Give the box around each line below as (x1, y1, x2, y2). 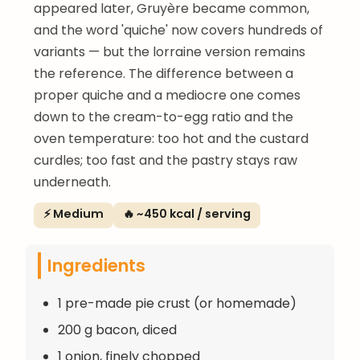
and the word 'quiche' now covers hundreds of (34, 20, 323, 39)
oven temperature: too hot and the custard (34, 129, 309, 148)
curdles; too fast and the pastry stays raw (34, 150, 297, 170)
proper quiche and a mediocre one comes (34, 85, 301, 104)
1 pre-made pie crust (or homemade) (58, 293, 297, 313)
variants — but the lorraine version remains (34, 42, 305, 61)
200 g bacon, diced (58, 320, 177, 339)
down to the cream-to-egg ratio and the (34, 107, 293, 126)
